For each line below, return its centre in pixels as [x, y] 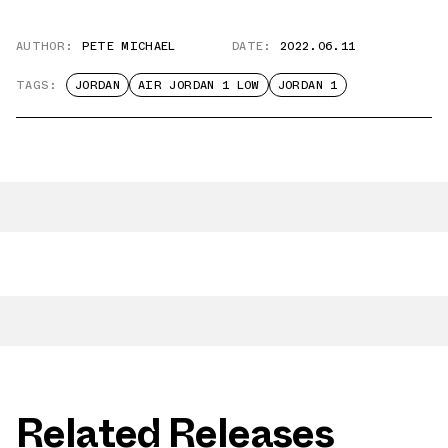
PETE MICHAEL [128, 45]
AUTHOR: [45, 45]
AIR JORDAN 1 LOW [198, 84]
